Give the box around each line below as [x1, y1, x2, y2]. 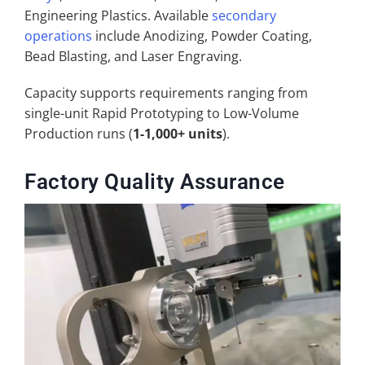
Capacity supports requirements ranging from [24, 83, 308, 102]
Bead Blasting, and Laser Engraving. [24, 46, 242, 65]
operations [24, 26, 92, 45]
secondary [211, 6, 276, 24]
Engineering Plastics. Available [24, 6, 212, 24]
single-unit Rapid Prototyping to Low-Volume [24, 103, 299, 122]
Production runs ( [24, 124, 133, 143]
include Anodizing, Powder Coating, [91, 26, 312, 45]
